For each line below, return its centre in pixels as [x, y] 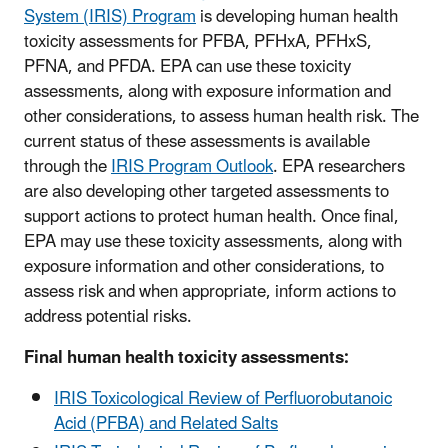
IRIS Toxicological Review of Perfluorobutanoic [223, 398]
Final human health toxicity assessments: [188, 357]
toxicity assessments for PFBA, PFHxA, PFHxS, [198, 41]
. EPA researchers [339, 166]
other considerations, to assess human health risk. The [221, 116]
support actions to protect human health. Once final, [211, 216]
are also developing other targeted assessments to [206, 191]
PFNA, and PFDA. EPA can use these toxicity [187, 66]
